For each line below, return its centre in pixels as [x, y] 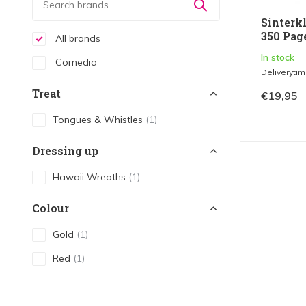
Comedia [75, 62]
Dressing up [65, 151]
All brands [76, 38]
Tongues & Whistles [99, 120]
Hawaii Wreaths [91, 177]
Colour [51, 208]
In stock [278, 58]
